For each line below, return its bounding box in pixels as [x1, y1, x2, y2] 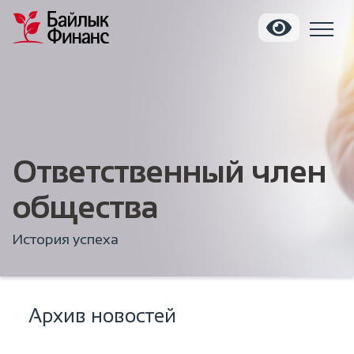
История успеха [13, 232, 119, 247]
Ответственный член [13, 154, 326, 189]
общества [13, 190, 159, 224]
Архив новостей [28, 305, 176, 326]
